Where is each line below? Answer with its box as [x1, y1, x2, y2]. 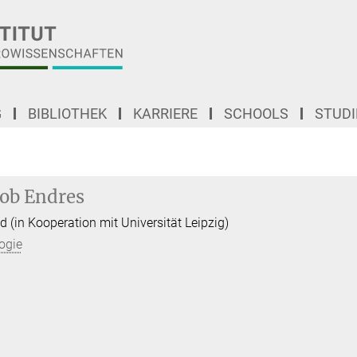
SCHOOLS [224, 105, 288, 122]
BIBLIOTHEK [28, 105, 107, 122]
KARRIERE [133, 105, 198, 122]
